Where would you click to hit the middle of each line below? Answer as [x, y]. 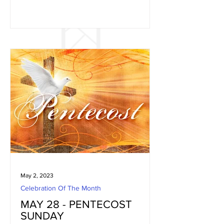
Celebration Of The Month [61, 188]
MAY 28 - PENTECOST [76, 204]
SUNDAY [42, 216]
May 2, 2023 [37, 175]
